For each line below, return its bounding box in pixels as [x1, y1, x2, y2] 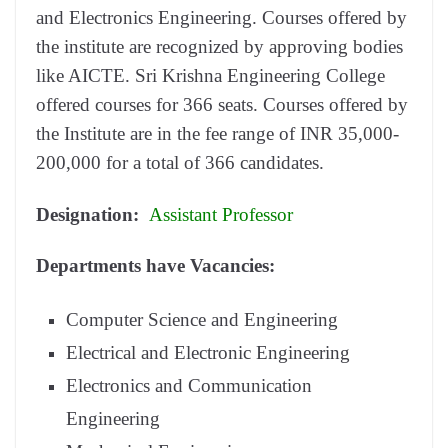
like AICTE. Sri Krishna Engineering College [36, 65, 385, 87]
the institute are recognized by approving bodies [36, 36, 403, 58]
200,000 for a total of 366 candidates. [36, 152, 324, 174]
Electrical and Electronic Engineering [66, 341, 355, 363]
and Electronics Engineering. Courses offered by [36, 7, 407, 29]
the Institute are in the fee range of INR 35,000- [36, 123, 399, 145]
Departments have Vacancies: [36, 255, 280, 277]
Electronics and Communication [66, 374, 312, 396]
